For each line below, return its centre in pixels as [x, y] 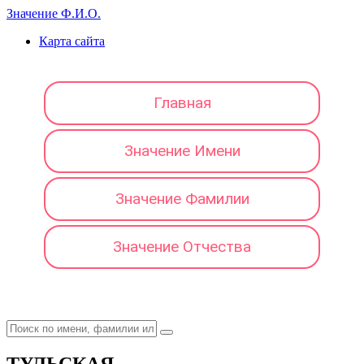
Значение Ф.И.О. [54, 13]
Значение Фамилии [182, 199]
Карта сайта [72, 41]
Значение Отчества [182, 247]
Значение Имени [182, 151]
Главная [182, 103]
